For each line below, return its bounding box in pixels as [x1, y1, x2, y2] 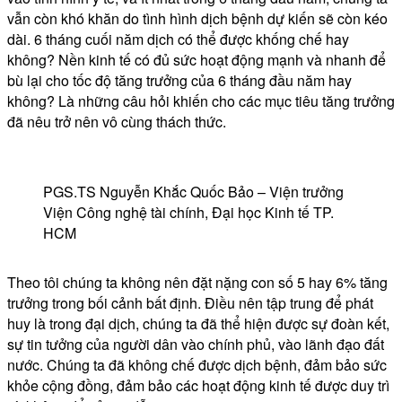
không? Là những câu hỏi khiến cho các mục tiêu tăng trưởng [7, 90, 395, 111]
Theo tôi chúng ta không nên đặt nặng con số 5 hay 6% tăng [7, 271, 388, 293]
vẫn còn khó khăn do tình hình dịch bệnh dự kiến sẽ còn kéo [7, 7, 388, 29]
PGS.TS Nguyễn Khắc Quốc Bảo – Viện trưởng [43, 180, 344, 202]
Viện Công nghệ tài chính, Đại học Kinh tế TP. [43, 201, 334, 223]
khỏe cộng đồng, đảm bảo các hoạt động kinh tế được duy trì [7, 374, 389, 396]
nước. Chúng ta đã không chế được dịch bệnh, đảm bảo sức [7, 354, 387, 375]
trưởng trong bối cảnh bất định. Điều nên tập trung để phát [7, 292, 373, 313]
